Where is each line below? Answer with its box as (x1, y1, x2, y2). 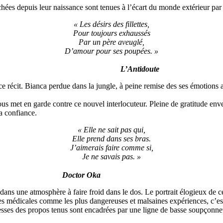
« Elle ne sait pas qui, (78, 125, 145, 134)
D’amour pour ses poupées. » (65, 46, 158, 55)
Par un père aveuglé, (79, 37, 144, 46)
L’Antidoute (120, 65, 159, 74)
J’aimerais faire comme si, (70, 143, 153, 152)
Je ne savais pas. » (82, 152, 141, 161)
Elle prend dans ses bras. (72, 134, 151, 143)
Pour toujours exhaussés (73, 28, 150, 37)
